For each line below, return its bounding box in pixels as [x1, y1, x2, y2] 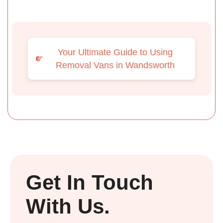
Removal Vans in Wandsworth [55, 60, 175, 71]
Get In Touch [26, 171, 153, 195]
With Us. [26, 195, 110, 219]
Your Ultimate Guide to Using [57, 47, 173, 58]
